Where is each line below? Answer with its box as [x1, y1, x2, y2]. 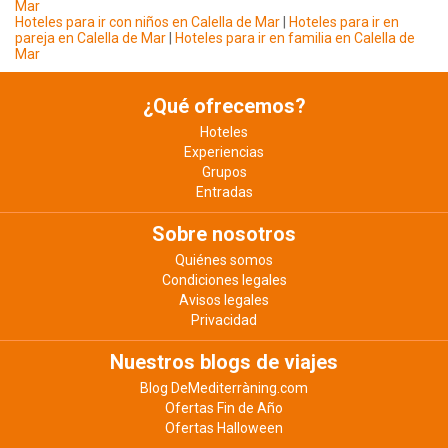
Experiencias [184, 144, 264, 160]
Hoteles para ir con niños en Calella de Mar [15, 14, 280, 30]
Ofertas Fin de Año [165, 400, 283, 416]
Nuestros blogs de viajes [110, 350, 338, 374]
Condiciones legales [161, 272, 287, 288]
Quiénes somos [175, 252, 273, 268]
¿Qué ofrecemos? [142, 94, 306, 118]
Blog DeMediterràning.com [140, 380, 308, 396]
